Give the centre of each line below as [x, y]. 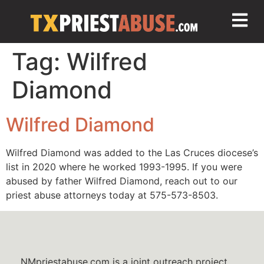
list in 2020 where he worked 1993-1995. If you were [124, 167]
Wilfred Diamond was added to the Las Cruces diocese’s [132, 153]
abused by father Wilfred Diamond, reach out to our [122, 181]
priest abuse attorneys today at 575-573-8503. [112, 195]
